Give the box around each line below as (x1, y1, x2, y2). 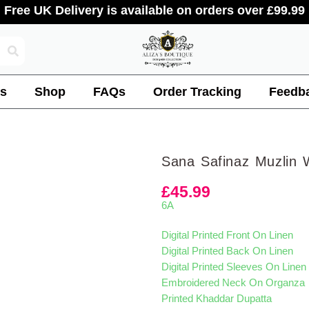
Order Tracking (153, 85, 241, 99)
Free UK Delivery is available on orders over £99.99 (4, 3, 305, 17)
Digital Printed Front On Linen (161, 230, 293, 241)
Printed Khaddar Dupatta (161, 293, 272, 305)
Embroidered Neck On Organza (161, 277, 305, 289)
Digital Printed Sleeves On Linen (161, 261, 306, 273)
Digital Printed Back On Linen (161, 246, 293, 257)
